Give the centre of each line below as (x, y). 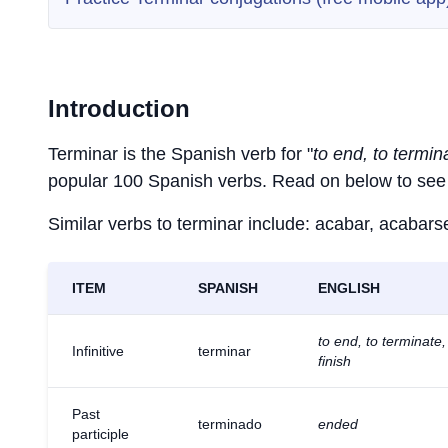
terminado (230, 424)
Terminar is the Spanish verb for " (180, 154)
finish (334, 361)
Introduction (119, 108)
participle (100, 434)
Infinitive (98, 351)
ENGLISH (349, 288)
